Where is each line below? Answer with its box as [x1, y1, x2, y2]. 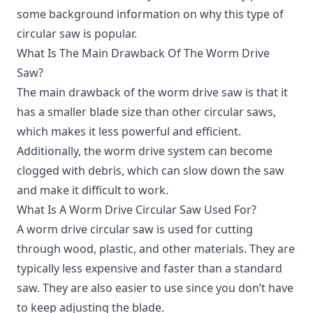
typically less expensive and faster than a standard [17, 260, 282, 276]
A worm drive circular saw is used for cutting [17, 221, 253, 237]
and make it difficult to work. [17, 182, 168, 198]
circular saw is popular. [17, 25, 137, 41]
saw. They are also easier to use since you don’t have [17, 279, 293, 296]
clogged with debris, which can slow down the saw [17, 162, 284, 178]
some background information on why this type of [17, 6, 284, 22]
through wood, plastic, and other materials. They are [17, 240, 295, 256]
